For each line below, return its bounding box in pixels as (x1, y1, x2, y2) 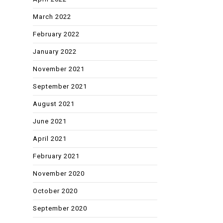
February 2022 (33, 30, 80, 38)
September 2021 (33, 82, 87, 90)
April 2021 (33, 134, 67, 142)
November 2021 (33, 65, 85, 73)
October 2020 (33, 187, 78, 195)
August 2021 (33, 100, 75, 108)
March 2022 (33, 12, 71, 20)
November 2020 (33, 169, 85, 177)
